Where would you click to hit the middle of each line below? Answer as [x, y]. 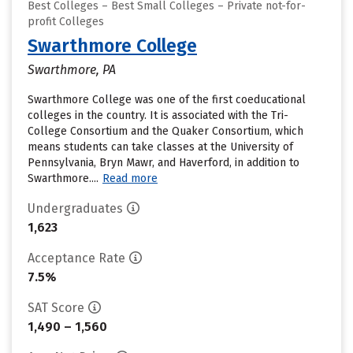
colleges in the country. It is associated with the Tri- [158, 115]
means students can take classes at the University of [160, 147]
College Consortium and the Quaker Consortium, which [165, 131]
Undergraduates [75, 208]
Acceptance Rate [76, 258]
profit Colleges [66, 22]
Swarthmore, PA [72, 70]
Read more [130, 178]
